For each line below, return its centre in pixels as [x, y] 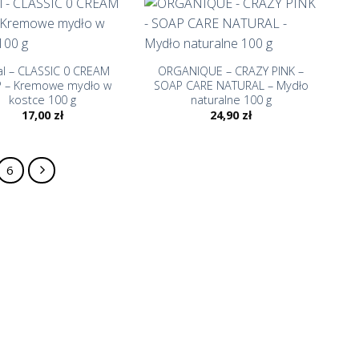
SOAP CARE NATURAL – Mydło [231, 85]
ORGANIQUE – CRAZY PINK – [231, 71]
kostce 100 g [42, 99]
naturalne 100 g [231, 99]
